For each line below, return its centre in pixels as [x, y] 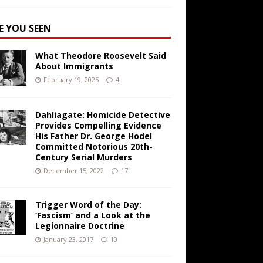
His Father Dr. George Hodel [93, 136]
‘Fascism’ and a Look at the [92, 215]
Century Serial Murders [83, 157]
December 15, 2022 [73, 171]
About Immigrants [74, 66]
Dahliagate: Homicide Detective [102, 115]
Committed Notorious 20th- [94, 147]
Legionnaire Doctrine [80, 226]
